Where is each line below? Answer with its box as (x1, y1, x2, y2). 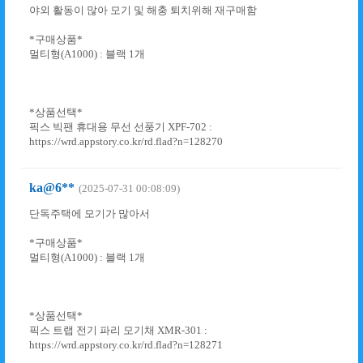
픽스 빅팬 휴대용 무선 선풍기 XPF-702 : (29, 121, 212, 133)
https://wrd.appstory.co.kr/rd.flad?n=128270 (29, 135, 223, 147)
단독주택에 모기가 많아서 (29, 207, 150, 220)
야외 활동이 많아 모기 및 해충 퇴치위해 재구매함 (29, 4, 257, 16)
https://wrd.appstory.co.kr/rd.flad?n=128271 (29, 339, 223, 351)
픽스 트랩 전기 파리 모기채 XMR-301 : (29, 324, 207, 336)
